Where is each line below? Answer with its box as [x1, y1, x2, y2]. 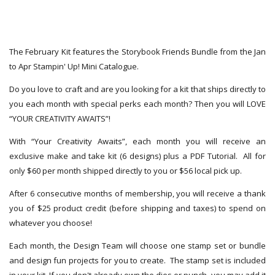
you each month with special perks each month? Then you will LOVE [9, 98, 266, 110]
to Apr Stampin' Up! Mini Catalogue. [9, 61, 139, 72]
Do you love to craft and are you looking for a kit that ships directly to [9, 83, 266, 95]
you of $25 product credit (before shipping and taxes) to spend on [9, 203, 266, 214]
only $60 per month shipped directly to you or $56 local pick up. [9, 165, 242, 177]
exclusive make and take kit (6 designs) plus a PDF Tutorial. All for [9, 150, 266, 162]
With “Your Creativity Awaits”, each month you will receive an [9, 136, 266, 147]
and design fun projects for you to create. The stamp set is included [9, 255, 266, 266]
